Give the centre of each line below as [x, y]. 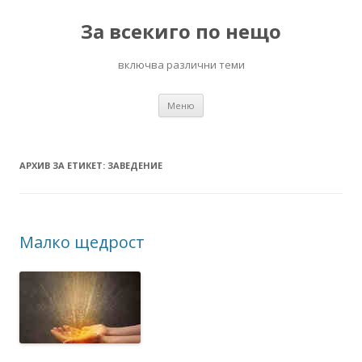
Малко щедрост [82, 242]
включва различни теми [181, 65]
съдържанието [245, 110]
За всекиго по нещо [181, 31]
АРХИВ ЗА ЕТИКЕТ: [63, 165]
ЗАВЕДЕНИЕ [135, 165]
